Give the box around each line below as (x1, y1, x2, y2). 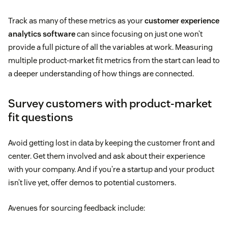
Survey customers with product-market (8, 96, 212, 111)
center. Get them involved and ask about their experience (8, 151, 205, 161)
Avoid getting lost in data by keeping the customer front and (8, 138, 215, 148)
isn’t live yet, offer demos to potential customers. (8, 178, 176, 188)
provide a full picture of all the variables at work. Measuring (8, 42, 213, 52)
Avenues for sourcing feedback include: (8, 203, 145, 213)
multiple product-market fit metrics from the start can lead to (8, 55, 220, 66)
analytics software (8, 29, 75, 39)
